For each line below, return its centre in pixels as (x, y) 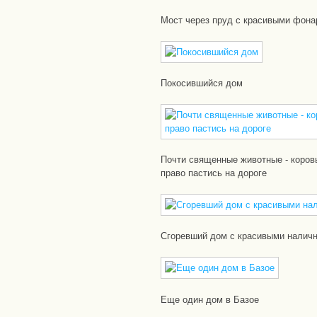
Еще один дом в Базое (209, 299)
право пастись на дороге (213, 173)
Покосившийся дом (201, 83)
